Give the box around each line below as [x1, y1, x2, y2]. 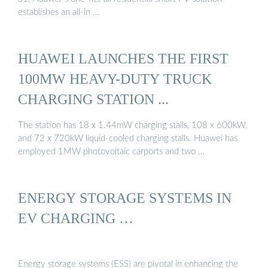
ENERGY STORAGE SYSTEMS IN [18, 189, 232, 206]
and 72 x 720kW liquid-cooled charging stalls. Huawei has [18, 133, 237, 143]
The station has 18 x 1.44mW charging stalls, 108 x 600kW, [18, 120, 247, 130]
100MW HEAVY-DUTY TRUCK [18, 71, 212, 87]
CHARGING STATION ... [18, 91, 169, 108]
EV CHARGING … [18, 209, 133, 226]
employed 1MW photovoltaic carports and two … [18, 147, 205, 156]
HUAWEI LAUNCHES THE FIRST [18, 50, 229, 67]
